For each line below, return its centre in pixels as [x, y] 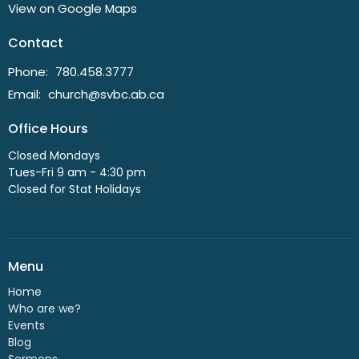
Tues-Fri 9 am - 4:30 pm [77, 173]
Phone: [30, 71]
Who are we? [44, 308]
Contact [36, 43]
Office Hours [48, 128]
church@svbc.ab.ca [106, 94]
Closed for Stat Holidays [75, 190]
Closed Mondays [54, 156]
